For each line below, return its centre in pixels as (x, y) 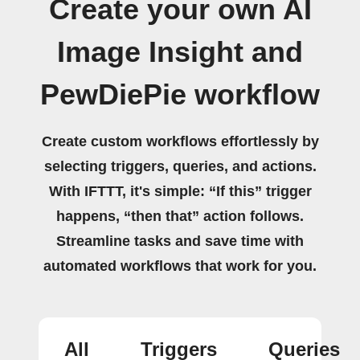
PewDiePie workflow (180, 95)
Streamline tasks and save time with (180, 241)
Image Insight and (180, 52)
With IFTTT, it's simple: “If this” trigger (180, 191)
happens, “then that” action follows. (180, 216)
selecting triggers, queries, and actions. (180, 166)
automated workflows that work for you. (180, 266)
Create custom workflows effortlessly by (180, 141)
